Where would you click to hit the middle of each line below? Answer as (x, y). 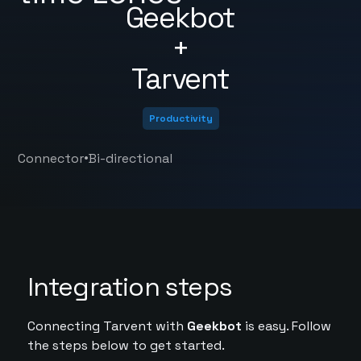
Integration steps (129, 287)
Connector (51, 158)
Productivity (180, 118)
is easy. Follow (286, 326)
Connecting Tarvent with (107, 326)
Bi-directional (131, 158)
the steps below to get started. (126, 345)
